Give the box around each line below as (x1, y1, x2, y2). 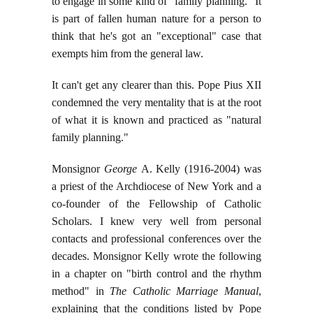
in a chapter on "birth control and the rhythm (52, 268, 261, 280)
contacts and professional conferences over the (52, 233, 261, 245)
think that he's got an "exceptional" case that (52, 30, 261, 43)
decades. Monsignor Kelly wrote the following (52, 250, 261, 263)
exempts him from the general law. (52, 48, 203, 60)
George (103, 163, 141, 175)
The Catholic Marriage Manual (110, 285, 259, 298)
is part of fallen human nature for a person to (52, 13, 261, 25)
